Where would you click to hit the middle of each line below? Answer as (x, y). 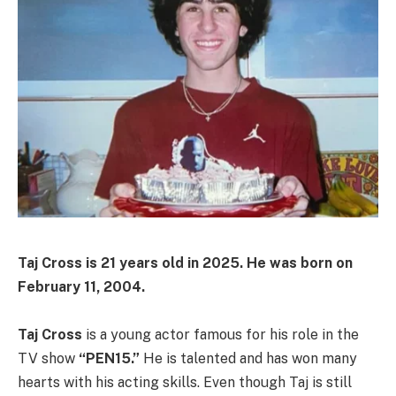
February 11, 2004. (81, 286)
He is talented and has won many (248, 358)
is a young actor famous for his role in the (221, 334)
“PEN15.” (109, 358)
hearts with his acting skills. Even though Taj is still (185, 382)
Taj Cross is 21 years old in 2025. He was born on (185, 263)
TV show (48, 358)
